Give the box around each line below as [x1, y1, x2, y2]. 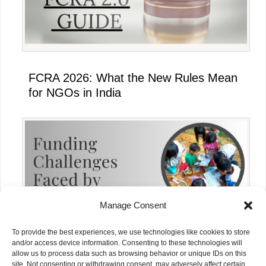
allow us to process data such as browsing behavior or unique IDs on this [12, 249, 246, 258]
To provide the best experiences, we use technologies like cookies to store [12, 228, 250, 236]
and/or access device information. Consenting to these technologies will [12, 239, 242, 247]
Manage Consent [100, 200, 166, 210]
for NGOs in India [28, 86, 121, 100]
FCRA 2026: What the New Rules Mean [28, 71, 237, 85]
